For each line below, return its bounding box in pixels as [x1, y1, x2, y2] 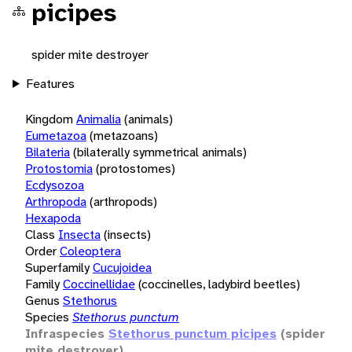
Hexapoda [25, 209, 81, 226]
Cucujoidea [93, 258, 152, 276]
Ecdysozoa [25, 176, 84, 193]
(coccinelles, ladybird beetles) [138, 275, 300, 292]
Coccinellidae [63, 275, 135, 292]
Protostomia [25, 159, 93, 177]
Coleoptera [60, 242, 121, 259]
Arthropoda [25, 192, 86, 210]
